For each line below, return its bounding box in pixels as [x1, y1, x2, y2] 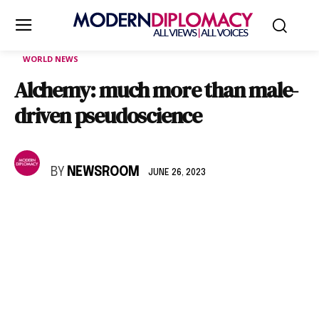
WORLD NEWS [23, 53, 78, 64]
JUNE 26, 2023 [148, 168, 206, 177]
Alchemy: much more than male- [14, 75, 298, 105]
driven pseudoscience [14, 101, 202, 130]
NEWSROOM [67, 166, 139, 179]
